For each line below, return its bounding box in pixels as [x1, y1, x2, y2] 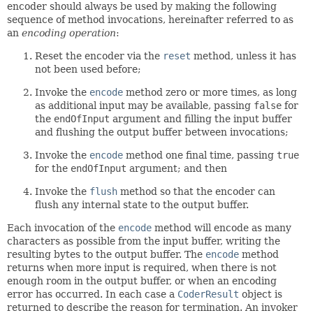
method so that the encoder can [117, 186, 275, 197]
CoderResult [177, 289, 239, 300]
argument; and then [126, 163, 227, 174]
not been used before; [35, 64, 141, 75]
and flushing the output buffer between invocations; [35, 126, 289, 138]
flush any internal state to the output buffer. [35, 199, 249, 210]
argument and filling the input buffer [110, 113, 292, 124]
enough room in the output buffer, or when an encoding [7, 275, 277, 286]
